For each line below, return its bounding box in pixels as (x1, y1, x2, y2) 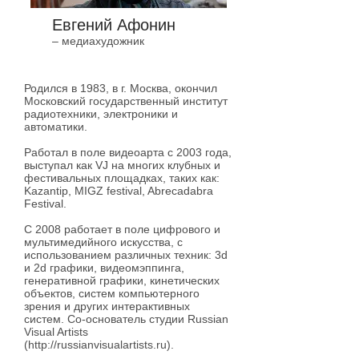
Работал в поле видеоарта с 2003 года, (24, 146, 232, 159)
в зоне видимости (77, 55, 209, 73)
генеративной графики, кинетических (24, 274, 220, 287)
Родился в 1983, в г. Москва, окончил (24, 82, 217, 95)
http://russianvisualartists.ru (28, 338, 167, 351)
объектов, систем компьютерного (24, 287, 200, 300)
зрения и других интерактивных (24, 300, 190, 313)
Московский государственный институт (24, 95, 228, 107)
